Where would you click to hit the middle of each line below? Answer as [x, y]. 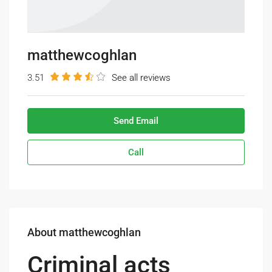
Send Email [136, 121]
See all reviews [141, 77]
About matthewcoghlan [84, 232]
